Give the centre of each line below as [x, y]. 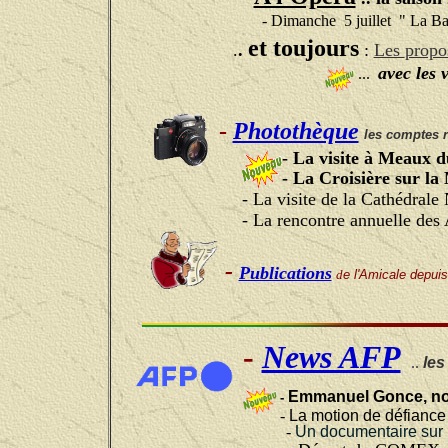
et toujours [303, 48]
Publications [285, 272]
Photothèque [295, 130]
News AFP [331, 356]
